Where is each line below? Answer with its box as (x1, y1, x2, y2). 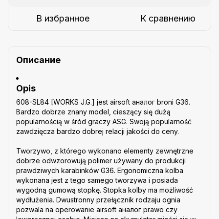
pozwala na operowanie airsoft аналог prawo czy (16, 205, 177, 214)
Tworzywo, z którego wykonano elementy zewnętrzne (16, 147, 194, 155)
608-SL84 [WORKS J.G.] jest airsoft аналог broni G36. (16, 98, 190, 107)
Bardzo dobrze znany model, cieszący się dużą (16, 108, 171, 116)
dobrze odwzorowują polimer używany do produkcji (16, 156, 186, 165)
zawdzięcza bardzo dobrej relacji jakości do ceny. (16, 127, 179, 136)
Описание (16, 54, 61, 65)
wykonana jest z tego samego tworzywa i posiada (16, 176, 178, 185)
